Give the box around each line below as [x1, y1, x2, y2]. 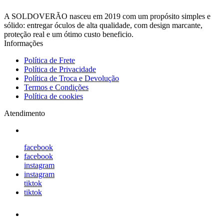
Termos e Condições [24, 82, 88, 91]
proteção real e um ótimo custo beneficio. [4, 29, 133, 38]
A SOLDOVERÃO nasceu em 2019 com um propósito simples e [4, 11, 210, 20]
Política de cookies [24, 91, 83, 100]
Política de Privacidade [24, 64, 96, 73]
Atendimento [4, 108, 45, 117]
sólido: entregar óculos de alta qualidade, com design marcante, [4, 20, 202, 29]
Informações [4, 38, 43, 47]
